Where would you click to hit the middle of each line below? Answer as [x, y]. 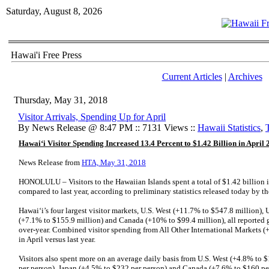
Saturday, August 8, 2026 [54, 11]
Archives [245, 77]
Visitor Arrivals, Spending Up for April [92, 117]
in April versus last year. [57, 239]
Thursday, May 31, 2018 [61, 100]
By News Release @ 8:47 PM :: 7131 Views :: [108, 128]
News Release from [50, 162]
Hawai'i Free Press [46, 55]
